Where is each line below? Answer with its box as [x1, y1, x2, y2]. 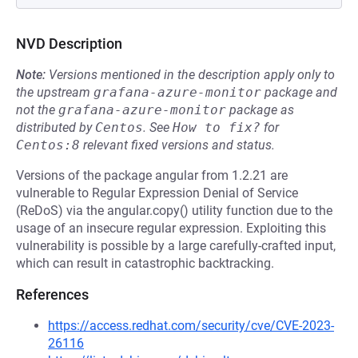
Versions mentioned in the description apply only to [49, 67, 335, 82]
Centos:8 [16, 137, 80, 153]
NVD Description [16, 35, 122, 52]
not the [16, 102, 58, 117]
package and [261, 85, 337, 100]
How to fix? [173, 120, 261, 135]
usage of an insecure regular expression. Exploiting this [16, 221, 326, 236]
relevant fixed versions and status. [80, 137, 275, 153]
